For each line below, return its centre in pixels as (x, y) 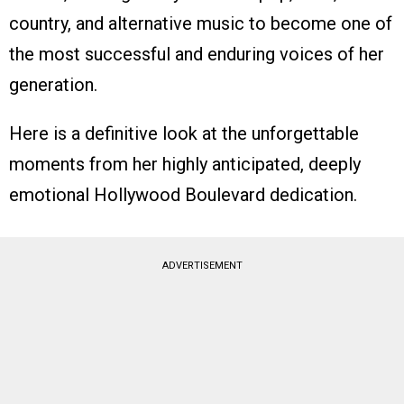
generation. (53, 84)
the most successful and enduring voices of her (197, 54)
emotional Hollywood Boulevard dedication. (183, 194)
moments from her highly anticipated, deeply (185, 164)
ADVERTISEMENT (202, 265)
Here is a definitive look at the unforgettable (184, 133)
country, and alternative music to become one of (201, 23)
